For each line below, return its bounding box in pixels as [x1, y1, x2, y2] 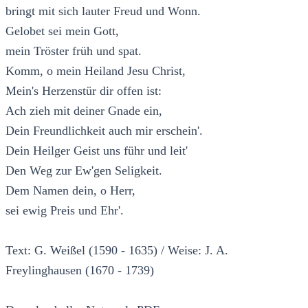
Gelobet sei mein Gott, [5, 23, 119, 38]
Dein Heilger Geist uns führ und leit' [5, 143, 188, 157]
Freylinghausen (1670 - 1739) [5, 263, 154, 277]
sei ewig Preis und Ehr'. [5, 203, 124, 217]
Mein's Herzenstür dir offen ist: [5, 83, 162, 98]
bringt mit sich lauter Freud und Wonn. [5, 3, 201, 18]
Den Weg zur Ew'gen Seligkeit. [5, 163, 162, 177]
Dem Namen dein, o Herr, [5, 183, 135, 197]
